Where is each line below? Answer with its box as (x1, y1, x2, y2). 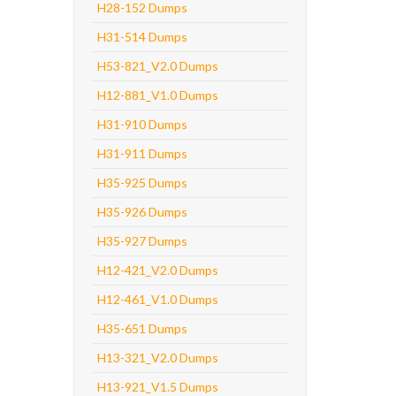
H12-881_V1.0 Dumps (96, 88, 218, 103)
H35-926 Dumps (96, 204, 187, 219)
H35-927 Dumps (96, 233, 187, 248)
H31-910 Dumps (96, 117, 187, 132)
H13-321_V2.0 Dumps (96, 350, 218, 365)
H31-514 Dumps (96, 29, 187, 44)
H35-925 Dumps (96, 175, 187, 190)
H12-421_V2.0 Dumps (96, 263, 218, 278)
